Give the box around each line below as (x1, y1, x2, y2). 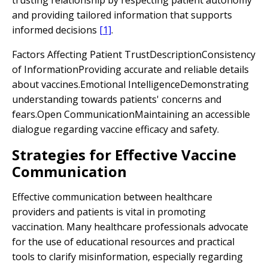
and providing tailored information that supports (12, 8, 232, 22)
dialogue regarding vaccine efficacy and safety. (12, 123, 219, 136)
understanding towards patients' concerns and (12, 93, 221, 106)
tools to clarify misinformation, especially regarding (12, 250, 243, 263)
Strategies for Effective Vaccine (12, 145, 236, 165)
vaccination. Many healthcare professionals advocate (12, 220, 248, 233)
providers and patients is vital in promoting (12, 205, 206, 218)
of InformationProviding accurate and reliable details (12, 63, 249, 76)
